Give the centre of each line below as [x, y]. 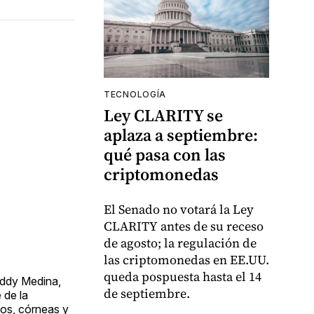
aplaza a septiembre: [181, 135]
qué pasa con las [165, 155]
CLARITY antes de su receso [184, 226]
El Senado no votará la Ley [179, 210]
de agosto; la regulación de [180, 243]
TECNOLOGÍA [135, 95]
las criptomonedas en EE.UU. [186, 260]
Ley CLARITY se [163, 116]
